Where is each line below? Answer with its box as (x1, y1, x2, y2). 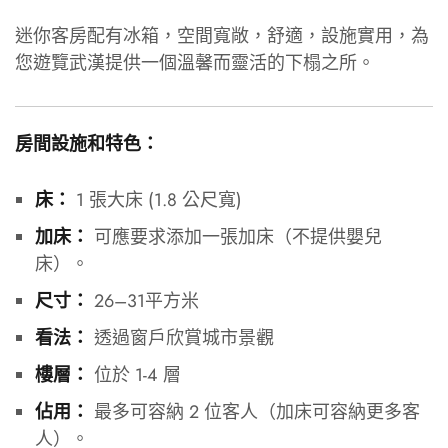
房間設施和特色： (15, 132, 159, 155)
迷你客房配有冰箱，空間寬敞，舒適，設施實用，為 (15, 22, 429, 49)
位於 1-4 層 (88, 361, 181, 388)
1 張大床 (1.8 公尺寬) (70, 186, 242, 213)
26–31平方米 (88, 287, 199, 314)
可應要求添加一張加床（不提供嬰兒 (88, 223, 382, 250)
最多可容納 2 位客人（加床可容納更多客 (88, 398, 420, 425)
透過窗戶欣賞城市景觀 (88, 324, 274, 351)
